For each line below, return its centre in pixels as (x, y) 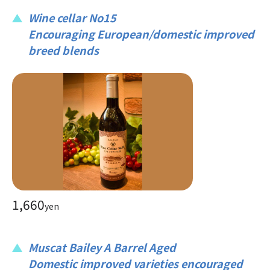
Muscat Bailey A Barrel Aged (102, 247)
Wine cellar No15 (72, 17)
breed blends (64, 50)
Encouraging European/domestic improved (141, 33)
